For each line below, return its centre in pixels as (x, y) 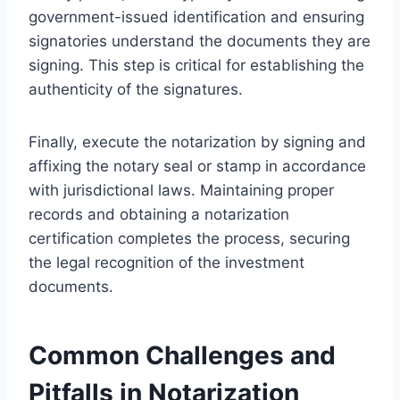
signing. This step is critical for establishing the (196, 65)
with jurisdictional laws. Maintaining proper (181, 190)
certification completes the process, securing (189, 238)
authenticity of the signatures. (136, 89)
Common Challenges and (182, 355)
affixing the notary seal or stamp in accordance (197, 166)
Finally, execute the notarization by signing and (197, 142)
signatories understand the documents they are (200, 41)
